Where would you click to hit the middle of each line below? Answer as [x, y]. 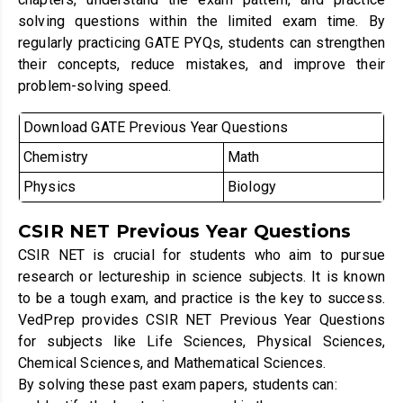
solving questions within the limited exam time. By [201, 21]
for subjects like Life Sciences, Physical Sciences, [201, 341]
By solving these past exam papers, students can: [178, 384]
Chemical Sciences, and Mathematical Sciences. [172, 363]
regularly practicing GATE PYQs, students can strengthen [201, 42]
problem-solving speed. [95, 85]
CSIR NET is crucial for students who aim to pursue [201, 255]
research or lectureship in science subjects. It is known [201, 276]
